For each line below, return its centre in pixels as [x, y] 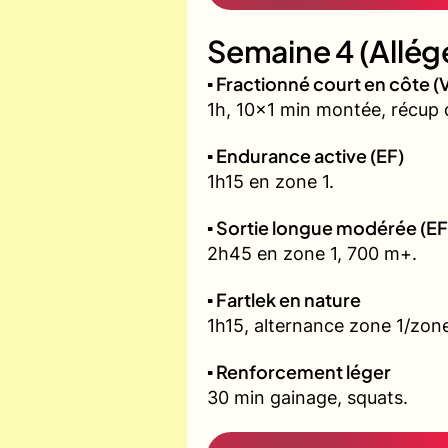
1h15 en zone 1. [270, 182]
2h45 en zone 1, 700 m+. [312, 254]
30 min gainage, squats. [307, 398]
